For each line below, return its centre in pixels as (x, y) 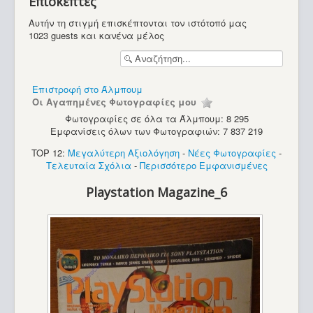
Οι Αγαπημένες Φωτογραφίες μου (116, 101)
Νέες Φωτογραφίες (232, 153)
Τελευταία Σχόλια (88, 166)
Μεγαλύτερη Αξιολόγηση (124, 153)
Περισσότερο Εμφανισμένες (203, 166)
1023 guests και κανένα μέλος (96, 36)
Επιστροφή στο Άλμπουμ (87, 89)
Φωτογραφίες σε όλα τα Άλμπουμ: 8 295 (156, 119)
